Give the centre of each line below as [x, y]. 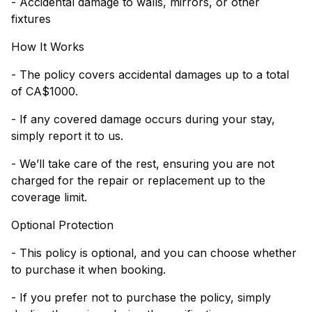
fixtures [31, 19]
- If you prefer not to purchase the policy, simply [141, 297]
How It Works [48, 47]
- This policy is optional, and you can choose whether [154, 253]
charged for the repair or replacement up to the [138, 180]
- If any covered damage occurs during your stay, [143, 119]
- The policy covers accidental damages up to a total [150, 75]
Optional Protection [62, 225]
